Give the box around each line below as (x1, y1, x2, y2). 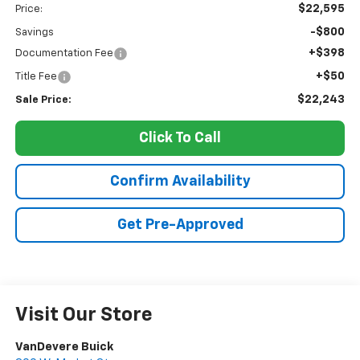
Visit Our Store (14, 305, 153, 325)
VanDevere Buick (14, 341, 113, 354)
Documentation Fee (14, 48, 113, 59)
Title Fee (14, 72, 57, 83)
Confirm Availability (109, 174, 251, 190)
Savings (14, 27, 54, 39)
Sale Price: (14, 95, 72, 106)
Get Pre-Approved (117, 218, 243, 233)
